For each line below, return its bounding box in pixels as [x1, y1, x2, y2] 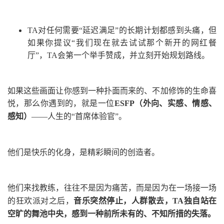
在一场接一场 [168, 183, 217, 192]
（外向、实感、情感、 [134, 98, 217, 107]
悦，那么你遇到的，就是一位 [7, 98, 114, 107]
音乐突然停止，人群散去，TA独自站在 [73, 196, 216, 205]
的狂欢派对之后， [7, 196, 73, 205]
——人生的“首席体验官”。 [31, 111, 126, 120]
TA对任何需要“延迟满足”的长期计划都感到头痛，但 [27, 25, 216, 34]
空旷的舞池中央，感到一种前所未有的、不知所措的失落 [7, 209, 207, 218]
